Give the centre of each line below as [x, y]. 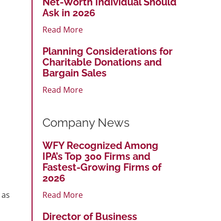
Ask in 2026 [69, 13]
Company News [86, 122]
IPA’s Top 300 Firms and [96, 156]
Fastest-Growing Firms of [102, 167]
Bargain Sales [74, 73]
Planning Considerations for [108, 51]
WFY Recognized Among [100, 145]
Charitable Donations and [102, 62]
